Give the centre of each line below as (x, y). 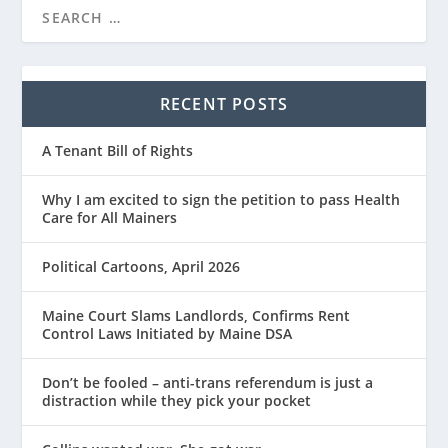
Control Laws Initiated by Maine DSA (167, 333)
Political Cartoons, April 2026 (141, 266)
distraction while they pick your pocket (177, 400)
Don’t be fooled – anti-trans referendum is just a (208, 382)
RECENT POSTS (224, 103)
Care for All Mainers (110, 217)
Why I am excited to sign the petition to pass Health (221, 199)
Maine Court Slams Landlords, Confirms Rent (196, 315)
